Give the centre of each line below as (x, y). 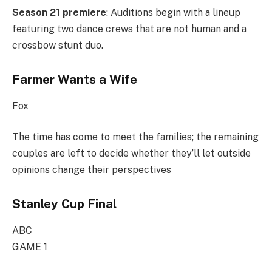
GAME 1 (30, 247)
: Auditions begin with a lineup (173, 12)
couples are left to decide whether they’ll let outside (131, 154)
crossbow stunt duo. (58, 45)
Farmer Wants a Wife (75, 79)
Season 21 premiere (59, 12)
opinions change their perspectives (92, 170)
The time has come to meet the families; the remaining (135, 137)
